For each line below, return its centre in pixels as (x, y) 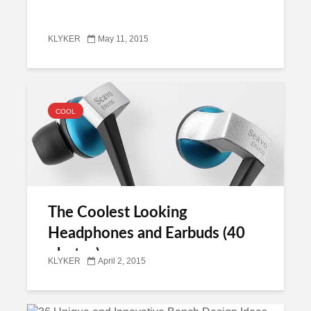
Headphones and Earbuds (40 (146, 233)
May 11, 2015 (123, 39)
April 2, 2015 (122, 261)
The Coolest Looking (118, 212)
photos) (74, 254)
